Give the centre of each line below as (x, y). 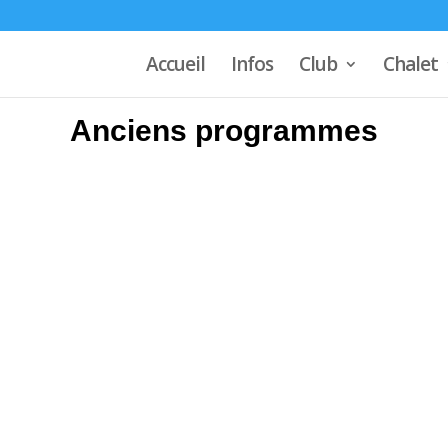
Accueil (175, 64)
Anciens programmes (224, 130)
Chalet (410, 64)
